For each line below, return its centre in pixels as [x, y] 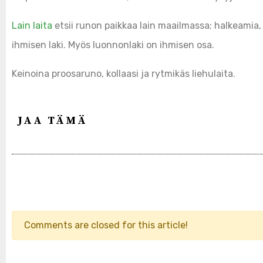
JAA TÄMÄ [53, 120]
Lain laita [32, 25]
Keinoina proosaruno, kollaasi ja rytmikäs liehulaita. [124, 73]
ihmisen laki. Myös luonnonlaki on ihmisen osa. [113, 45]
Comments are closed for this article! [106, 225]
